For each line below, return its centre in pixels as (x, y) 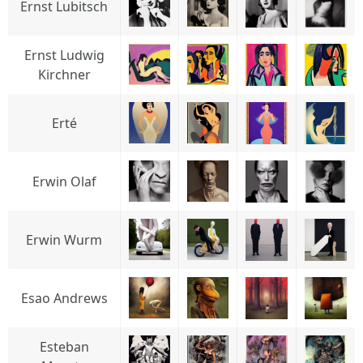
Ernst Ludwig (64, 55)
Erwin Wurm (64, 240)
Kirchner (64, 75)
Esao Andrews (64, 298)
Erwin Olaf (64, 181)
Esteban (64, 347)
